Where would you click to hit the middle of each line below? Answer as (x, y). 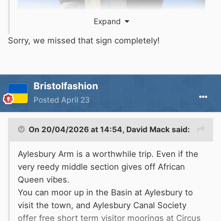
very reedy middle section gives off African (101, 166)
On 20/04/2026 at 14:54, (77, 129)
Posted (47, 100)
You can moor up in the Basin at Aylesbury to (105, 192)
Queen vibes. (44, 179)
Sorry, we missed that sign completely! (84, 40)
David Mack (148, 129)
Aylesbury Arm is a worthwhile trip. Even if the (108, 154)
